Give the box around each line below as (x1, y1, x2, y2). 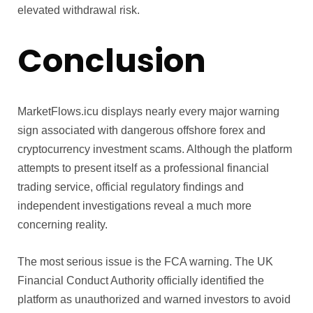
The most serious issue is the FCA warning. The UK (17, 256, 273, 268)
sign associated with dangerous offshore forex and (17, 124, 265, 137)
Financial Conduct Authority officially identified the (17, 275, 264, 287)
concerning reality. (17, 219, 108, 231)
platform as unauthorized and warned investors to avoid (17, 293, 291, 306)
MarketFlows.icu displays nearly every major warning (17, 105, 279, 118)
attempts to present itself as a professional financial (17, 162, 269, 175)
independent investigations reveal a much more (17, 200, 252, 212)
